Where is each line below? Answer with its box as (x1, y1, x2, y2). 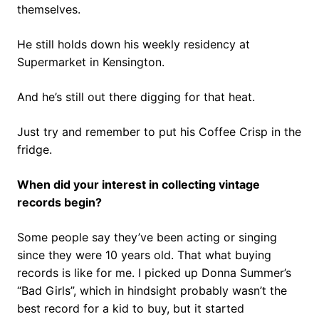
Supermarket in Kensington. (17, 54, 164, 69)
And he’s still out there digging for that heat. (17, 89, 255, 104)
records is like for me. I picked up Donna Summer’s (17, 265, 291, 280)
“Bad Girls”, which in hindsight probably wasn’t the (17, 283, 287, 298)
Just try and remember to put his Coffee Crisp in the (17, 124, 301, 139)
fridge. (17, 142, 52, 157)
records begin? (17, 194, 102, 209)
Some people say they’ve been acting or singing (17, 229, 277, 244)
